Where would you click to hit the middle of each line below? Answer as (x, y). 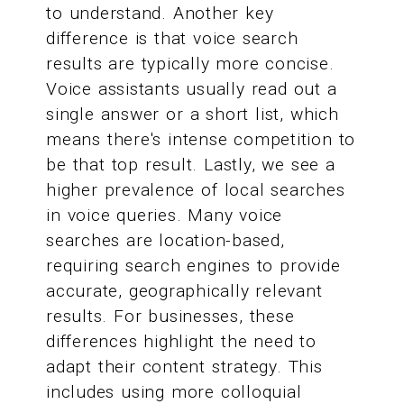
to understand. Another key (160, 14)
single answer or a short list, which (193, 115)
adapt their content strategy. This (184, 367)
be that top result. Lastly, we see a (191, 165)
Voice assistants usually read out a (192, 89)
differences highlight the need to (181, 342)
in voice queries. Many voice (165, 216)
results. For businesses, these (170, 317)
